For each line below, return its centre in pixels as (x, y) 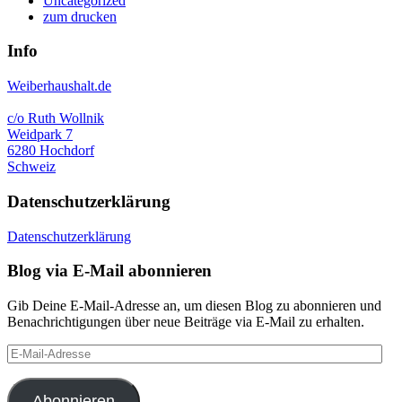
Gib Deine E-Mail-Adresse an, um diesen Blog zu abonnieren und (194, 305)
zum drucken (80, 16)
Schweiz (31, 167)
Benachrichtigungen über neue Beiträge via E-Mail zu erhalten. (186, 321)
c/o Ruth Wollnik (56, 118)
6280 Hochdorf (51, 151)
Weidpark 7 (40, 135)
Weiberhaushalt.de (59, 86)
